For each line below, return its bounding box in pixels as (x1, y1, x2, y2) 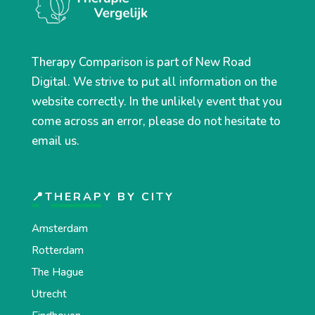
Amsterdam (31, 221, 88, 236)
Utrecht (31, 286, 67, 301)
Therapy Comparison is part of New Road (31, 53, 251, 70)
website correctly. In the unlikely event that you (31, 93, 282, 110)
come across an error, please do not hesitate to (31, 112, 281, 129)
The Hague (31, 264, 84, 279)
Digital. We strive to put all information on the (31, 73, 277, 90)
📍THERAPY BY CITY (31, 188, 174, 205)
